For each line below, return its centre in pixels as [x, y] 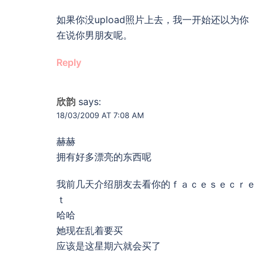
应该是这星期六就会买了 [109, 246]
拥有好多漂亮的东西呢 [104, 156]
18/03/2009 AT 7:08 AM [100, 115]
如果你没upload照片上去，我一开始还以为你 [153, 19]
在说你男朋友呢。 [94, 35]
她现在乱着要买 [90, 230]
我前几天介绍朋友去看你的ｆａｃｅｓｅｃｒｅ [156, 184]
